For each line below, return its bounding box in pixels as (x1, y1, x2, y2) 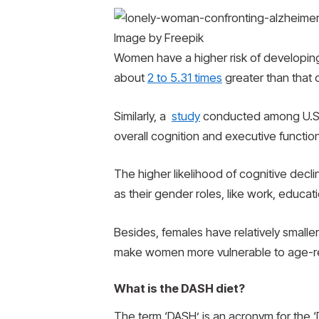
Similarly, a (114, 108, 172, 123)
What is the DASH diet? (114, 281, 245, 296)
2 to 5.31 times (147, 70, 222, 85)
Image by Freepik (114, 31, 204, 46)
